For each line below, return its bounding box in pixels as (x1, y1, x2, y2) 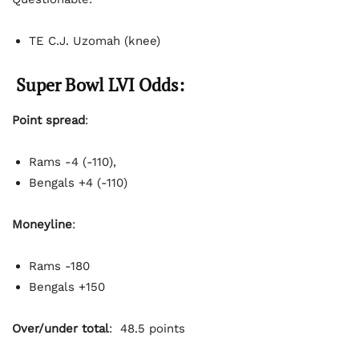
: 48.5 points (109, 321, 185, 336)
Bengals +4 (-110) (29, 175, 127, 190)
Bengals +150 (29, 279, 105, 294)
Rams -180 (29, 258, 90, 273)
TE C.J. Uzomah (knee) (29, 33, 160, 48)
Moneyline (12, 216, 72, 232)
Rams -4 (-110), (29, 154, 116, 169)
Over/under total (12, 321, 109, 336)
